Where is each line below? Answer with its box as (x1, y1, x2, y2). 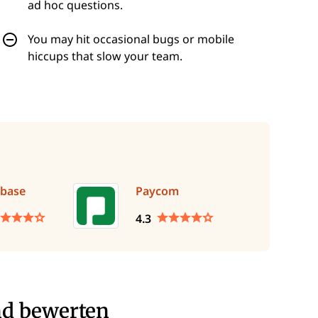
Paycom (135, 185, 180, 197)
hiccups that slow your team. (28, 50, 182, 62)
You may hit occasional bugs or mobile (28, 33, 234, 45)
